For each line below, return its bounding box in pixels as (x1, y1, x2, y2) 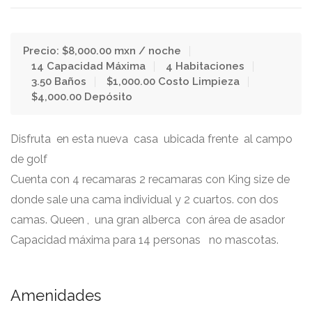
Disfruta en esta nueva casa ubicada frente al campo (10, 132, 292, 146)
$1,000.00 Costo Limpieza (107, 75, 240, 88)
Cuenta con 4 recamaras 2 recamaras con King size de (10, 173, 290, 186)
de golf (10, 153, 50, 166)
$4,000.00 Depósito (31, 91, 132, 103)
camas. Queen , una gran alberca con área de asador (10, 213, 288, 226)
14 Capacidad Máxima (31, 60, 146, 72)
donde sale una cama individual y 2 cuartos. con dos (10, 193, 279, 206)
